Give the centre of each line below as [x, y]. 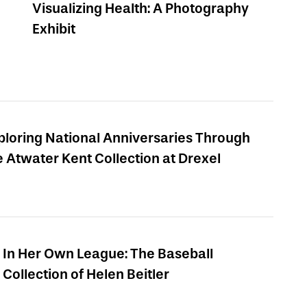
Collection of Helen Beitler [86, 274]
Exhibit [54, 29]
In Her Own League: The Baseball [108, 254]
